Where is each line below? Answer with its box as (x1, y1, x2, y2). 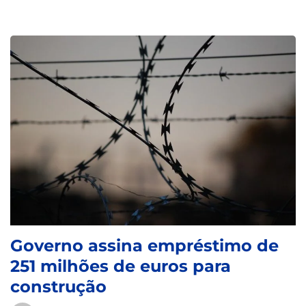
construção (10, 277, 107, 297)
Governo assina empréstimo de (10, 236, 279, 256)
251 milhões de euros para (10, 256, 231, 277)
